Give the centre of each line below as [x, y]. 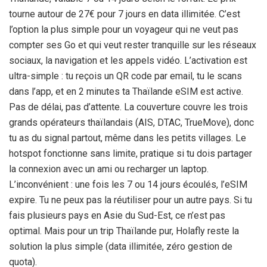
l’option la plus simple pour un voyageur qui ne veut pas [124, 29]
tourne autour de [44, 14]
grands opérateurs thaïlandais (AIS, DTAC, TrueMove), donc [131, 122]
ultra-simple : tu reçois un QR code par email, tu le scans [125, 76]
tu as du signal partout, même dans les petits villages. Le [128, 138]
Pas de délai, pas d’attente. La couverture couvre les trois [128, 107]
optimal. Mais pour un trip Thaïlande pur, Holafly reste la [124, 231]
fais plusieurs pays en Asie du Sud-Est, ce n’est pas [117, 215]
